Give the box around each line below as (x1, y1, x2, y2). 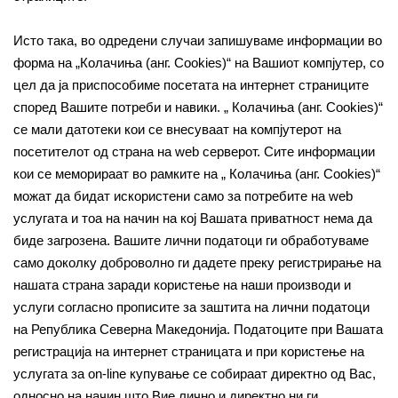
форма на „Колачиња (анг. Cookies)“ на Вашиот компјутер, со (13, 55, 384, 70)
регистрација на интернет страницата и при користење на (13, 344, 364, 359)
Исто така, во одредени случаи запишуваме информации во (13, 33, 382, 48)
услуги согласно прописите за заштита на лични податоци (13, 299, 370, 314)
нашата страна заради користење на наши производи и (13, 277, 351, 292)
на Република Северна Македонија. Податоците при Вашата (13, 322, 383, 337)
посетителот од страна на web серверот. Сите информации (13, 144, 375, 159)
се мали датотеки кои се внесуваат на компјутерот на (13, 122, 341, 137)
